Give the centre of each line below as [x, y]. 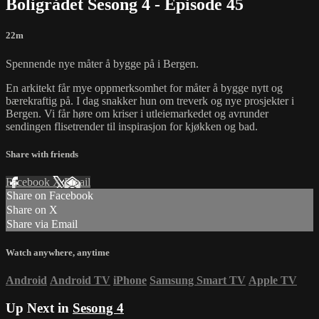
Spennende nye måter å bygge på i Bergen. [102, 63]
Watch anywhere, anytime [58, 253]
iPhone [130, 281]
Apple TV [273, 281]
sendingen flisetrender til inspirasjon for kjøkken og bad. [132, 126]
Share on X [32, 210]
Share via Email [42, 224]
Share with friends [42, 154]
